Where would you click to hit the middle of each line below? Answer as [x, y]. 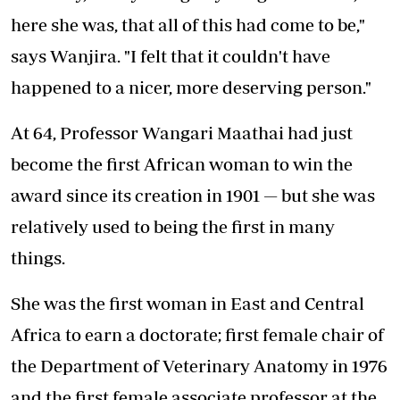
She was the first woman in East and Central [187, 304]
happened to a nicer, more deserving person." [191, 87]
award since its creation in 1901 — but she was [193, 196]
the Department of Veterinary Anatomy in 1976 [199, 366]
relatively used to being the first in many [173, 227]
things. [38, 258]
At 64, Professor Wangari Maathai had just [182, 133]
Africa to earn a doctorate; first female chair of [197, 335]
